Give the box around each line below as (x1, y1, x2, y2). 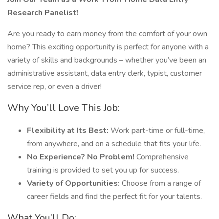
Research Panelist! (7, 7, 78, 18)
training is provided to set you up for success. (27, 165, 179, 175)
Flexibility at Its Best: (27, 125, 110, 136)
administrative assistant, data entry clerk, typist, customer (7, 68, 202, 79)
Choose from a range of (122, 178, 201, 189)
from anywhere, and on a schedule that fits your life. (27, 138, 201, 149)
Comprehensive (136, 152, 189, 162)
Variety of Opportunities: (27, 178, 122, 189)
